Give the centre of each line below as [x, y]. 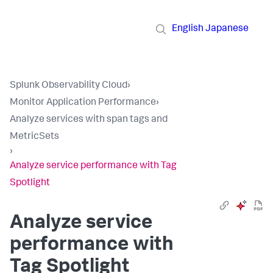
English [188, 29]
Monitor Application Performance [83, 103]
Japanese [227, 29]
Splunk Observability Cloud [69, 86]
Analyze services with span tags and [89, 120]
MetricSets [34, 137]
